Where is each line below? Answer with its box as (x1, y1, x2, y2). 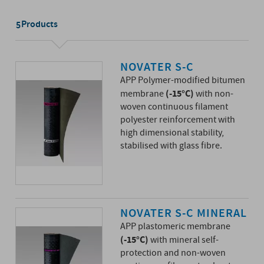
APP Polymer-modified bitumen (120, 74, 245, 87)
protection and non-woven (120, 247, 226, 259)
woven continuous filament (120, 101, 228, 113)
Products (21, 18, 58, 31)
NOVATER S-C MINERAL (120, 206, 247, 222)
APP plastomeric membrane (120, 220, 230, 233)
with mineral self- (148, 234, 219, 246)
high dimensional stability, (120, 127, 224, 139)
